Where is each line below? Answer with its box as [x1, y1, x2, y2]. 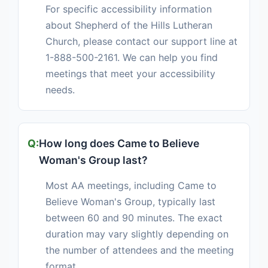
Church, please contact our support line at [45, 35, 237, 48]
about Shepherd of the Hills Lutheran [45, 19, 212, 32]
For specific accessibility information [45, 3, 212, 16]
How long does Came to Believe [39, 137, 199, 150]
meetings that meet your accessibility [45, 68, 215, 80]
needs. [45, 84, 75, 96]
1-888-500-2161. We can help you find [45, 51, 218, 64]
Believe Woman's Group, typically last [45, 196, 215, 208]
